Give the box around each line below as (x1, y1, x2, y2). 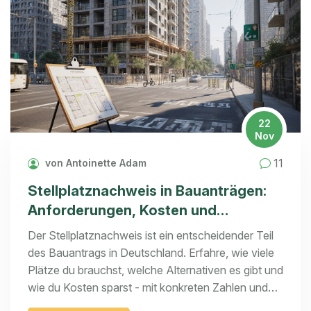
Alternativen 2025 (28, 221, 150, 239)
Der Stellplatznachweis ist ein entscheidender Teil (28, 228, 274, 243)
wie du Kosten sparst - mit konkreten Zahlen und (28, 280, 268, 295)
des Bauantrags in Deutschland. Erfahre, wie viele (28, 246, 274, 260)
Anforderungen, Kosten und (28, 202, 217, 219)
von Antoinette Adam (42, 157, 146, 169)
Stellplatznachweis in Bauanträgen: (28, 183, 267, 200)
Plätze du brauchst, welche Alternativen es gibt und (28, 263, 283, 278)
